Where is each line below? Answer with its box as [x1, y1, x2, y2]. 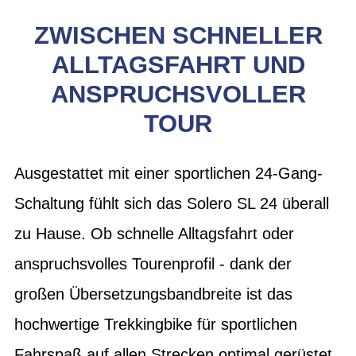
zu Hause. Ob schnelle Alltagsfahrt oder [14, 224, 294, 242]
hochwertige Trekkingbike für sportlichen [14, 315, 297, 333]
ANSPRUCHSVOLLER [50, 80, 306, 108]
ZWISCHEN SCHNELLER [33, 21, 323, 49]
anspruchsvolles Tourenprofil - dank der [14, 254, 292, 273]
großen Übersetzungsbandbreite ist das [14, 284, 292, 303]
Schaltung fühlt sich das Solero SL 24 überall [14, 194, 329, 212]
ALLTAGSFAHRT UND [51, 51, 305, 79]
